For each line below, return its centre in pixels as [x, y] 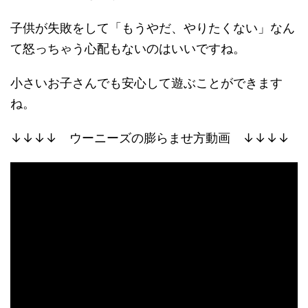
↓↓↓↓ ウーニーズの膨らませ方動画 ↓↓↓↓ [150, 138]
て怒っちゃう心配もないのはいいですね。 [128, 48]
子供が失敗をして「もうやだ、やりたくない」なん [153, 28]
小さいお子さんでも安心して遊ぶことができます [146, 83]
